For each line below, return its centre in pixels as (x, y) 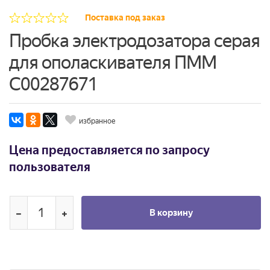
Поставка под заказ (125, 18)
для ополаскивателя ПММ (113, 63)
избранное (97, 121)
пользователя (50, 167)
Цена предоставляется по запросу (109, 150)
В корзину (171, 213)
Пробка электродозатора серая (134, 41)
